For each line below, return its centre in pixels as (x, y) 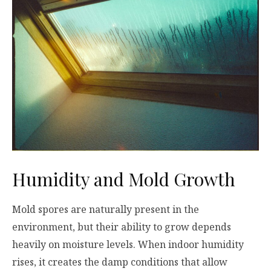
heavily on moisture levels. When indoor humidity (128, 244)
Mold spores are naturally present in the (106, 209)
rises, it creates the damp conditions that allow (120, 262)
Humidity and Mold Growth (124, 179)
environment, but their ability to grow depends (122, 227)
